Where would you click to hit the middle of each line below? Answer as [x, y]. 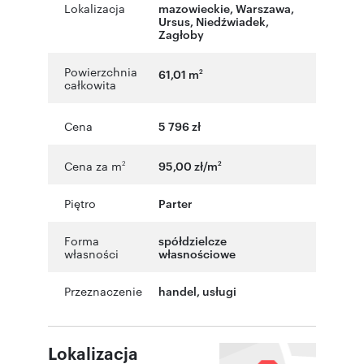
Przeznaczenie [103, 290]
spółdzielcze [193, 240]
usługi [219, 290]
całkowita [90, 85]
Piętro [80, 203]
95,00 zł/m [188, 165]
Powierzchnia [101, 72]
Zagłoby [181, 34]
